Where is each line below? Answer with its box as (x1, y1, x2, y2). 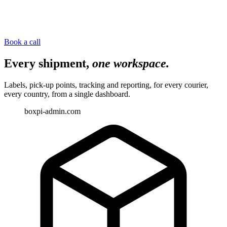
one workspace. (92, 56, 169, 70)
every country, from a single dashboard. (4, 89, 130, 98)
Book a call (4, 37, 41, 46)
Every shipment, (4, 56, 89, 70)
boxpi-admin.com (24, 106, 81, 116)
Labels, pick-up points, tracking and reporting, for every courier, (4, 80, 208, 89)
